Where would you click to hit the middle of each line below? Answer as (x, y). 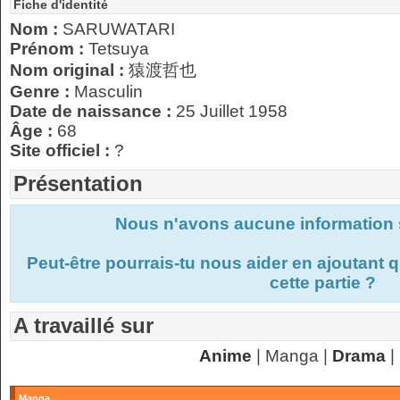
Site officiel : (62, 150)
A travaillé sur (83, 325)
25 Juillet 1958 (232, 111)
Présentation (78, 183)
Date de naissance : (93, 111)
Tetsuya (119, 49)
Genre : (42, 92)
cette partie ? (322, 283)
